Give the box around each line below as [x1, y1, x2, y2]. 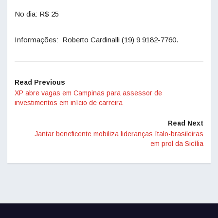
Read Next [168, 119, 203, 127]
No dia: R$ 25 [15, 10, 59, 18]
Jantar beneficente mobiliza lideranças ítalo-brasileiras [35, 130, 203, 138]
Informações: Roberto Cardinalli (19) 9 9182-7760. [15, 36, 178, 44]
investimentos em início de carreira [15, 99, 123, 107]
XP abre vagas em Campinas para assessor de [15, 89, 162, 97]
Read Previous [15, 78, 65, 86]
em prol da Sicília [150, 140, 203, 147]
